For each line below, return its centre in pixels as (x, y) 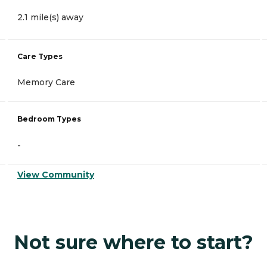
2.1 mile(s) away (50, 18)
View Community (56, 175)
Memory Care (46, 83)
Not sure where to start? (133, 243)
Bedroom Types (49, 119)
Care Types (40, 57)
